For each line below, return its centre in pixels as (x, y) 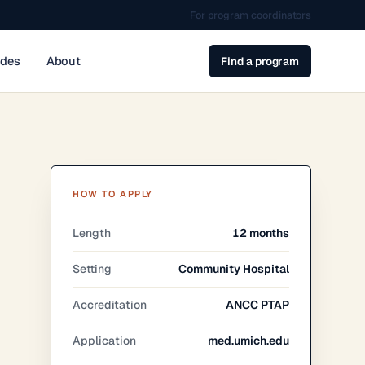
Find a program (260, 61)
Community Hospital (234, 269)
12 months (261, 233)
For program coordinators (251, 15)
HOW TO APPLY (113, 194)
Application (105, 341)
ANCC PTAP (258, 305)
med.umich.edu (249, 341)
